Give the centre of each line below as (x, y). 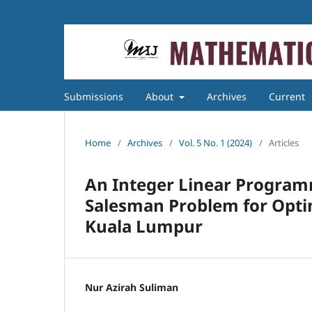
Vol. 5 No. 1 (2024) (216, 142)
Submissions (94, 96)
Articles (284, 142)
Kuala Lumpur (144, 226)
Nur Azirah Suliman (132, 287)
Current (287, 96)
